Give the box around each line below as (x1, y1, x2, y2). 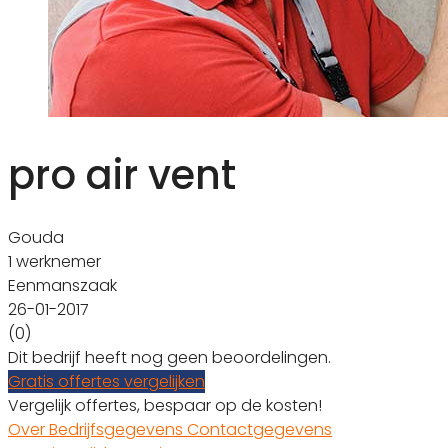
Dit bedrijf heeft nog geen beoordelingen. (8, 345, 331, 369)
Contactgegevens (187, 417, 332, 441)
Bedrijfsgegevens (49, 417, 187, 441)
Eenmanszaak (8, 273, 117, 297)
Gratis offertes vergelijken (8, 369, 205, 393)
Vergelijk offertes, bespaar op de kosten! (8, 393, 322, 417)
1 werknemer (8, 249, 101, 273)
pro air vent (8, 146, 236, 203)
